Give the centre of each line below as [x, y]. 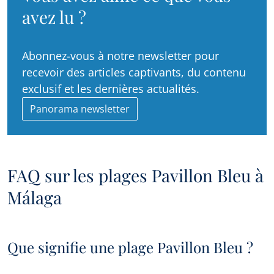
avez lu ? [54, 17]
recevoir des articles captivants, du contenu [134, 72]
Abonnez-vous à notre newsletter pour [120, 56]
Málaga [35, 198]
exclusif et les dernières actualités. [111, 89]
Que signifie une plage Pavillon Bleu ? [130, 247]
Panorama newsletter [80, 109]
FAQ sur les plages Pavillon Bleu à [135, 176]
